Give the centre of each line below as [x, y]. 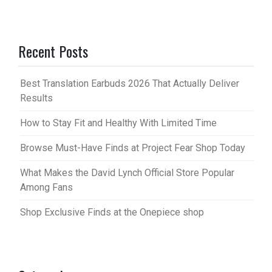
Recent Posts [53, 51]
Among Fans [46, 188]
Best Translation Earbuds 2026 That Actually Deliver [130, 84]
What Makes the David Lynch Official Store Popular [127, 173]
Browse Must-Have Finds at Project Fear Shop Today [133, 148]
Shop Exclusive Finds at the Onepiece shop [112, 212]
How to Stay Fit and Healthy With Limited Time [118, 123]
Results [36, 98]
